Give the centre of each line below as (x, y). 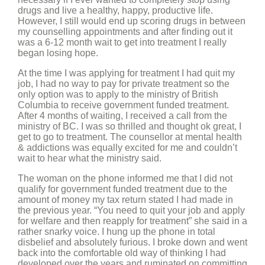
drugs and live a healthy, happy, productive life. (115, 10)
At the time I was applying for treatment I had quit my (126, 73)
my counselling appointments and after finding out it (125, 32)
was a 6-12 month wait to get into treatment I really (122, 42)
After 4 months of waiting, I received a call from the (122, 116)
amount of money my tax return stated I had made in (125, 200)
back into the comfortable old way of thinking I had (122, 253)
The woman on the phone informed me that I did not (125, 178)
